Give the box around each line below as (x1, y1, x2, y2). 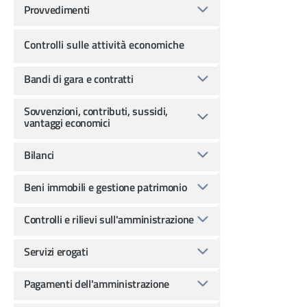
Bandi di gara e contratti (24, 70, 134, 87)
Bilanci (24, 146, 54, 163)
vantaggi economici (24, 114, 110, 131)
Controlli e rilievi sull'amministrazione (24, 210, 194, 228)
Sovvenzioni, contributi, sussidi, (24, 102, 169, 119)
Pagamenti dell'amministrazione (24, 275, 169, 292)
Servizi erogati (24, 243, 88, 260)
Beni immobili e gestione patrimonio (24, 178, 187, 195)
